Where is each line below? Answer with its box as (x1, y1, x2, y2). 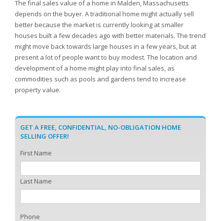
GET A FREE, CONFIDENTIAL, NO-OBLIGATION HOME (20, 123, 181, 132)
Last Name (20, 177, 52, 185)
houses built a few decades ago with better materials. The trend (15, 31, 206, 40)
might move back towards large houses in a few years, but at (15, 42, 196, 51)
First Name (20, 148, 52, 157)
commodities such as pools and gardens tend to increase (15, 74, 186, 83)
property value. (15, 85, 61, 94)
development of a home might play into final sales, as (15, 64, 175, 73)
